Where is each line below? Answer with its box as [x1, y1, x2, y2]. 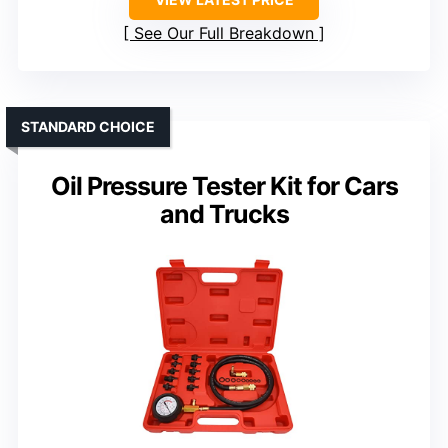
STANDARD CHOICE [21, 117, 155, 135]
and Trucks [159, 198, 289, 229]
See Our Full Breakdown [134, 22, 314, 43]
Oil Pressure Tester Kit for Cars [50, 170, 398, 201]
